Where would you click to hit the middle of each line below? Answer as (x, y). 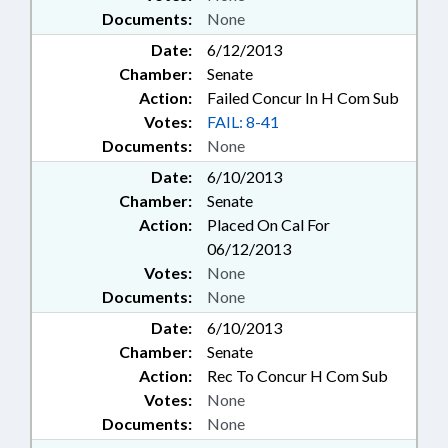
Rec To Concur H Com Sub (297, 376)
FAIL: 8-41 (243, 122)
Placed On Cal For (268, 225)
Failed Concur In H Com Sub (303, 98)
